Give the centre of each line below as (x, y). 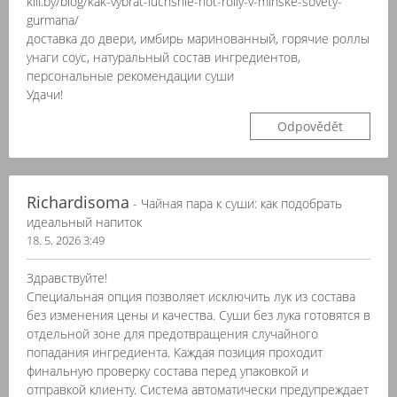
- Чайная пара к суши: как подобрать (236, 203)
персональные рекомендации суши (130, 76)
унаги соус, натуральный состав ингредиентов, (163, 57)
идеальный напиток (84, 222)
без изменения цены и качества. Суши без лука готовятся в (198, 315)
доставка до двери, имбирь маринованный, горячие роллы (198, 39)
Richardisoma (78, 202)
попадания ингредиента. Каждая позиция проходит (175, 352)
